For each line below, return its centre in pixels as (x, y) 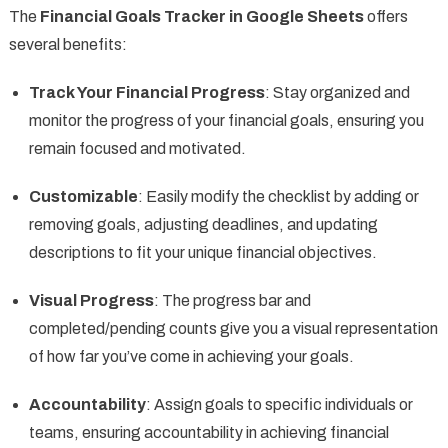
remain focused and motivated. (137, 149)
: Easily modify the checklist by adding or (278, 197)
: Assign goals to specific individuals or (279, 405)
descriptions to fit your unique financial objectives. (202, 253)
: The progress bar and (232, 301)
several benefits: (67, 45)
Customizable (83, 197)
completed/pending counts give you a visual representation (233, 329)
